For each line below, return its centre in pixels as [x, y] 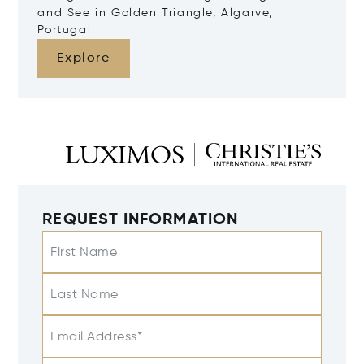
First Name [84, 253]
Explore [84, 59]
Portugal [65, 30]
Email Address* [97, 338]
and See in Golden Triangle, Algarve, [155, 13]
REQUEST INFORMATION [140, 221]
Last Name [84, 295]
